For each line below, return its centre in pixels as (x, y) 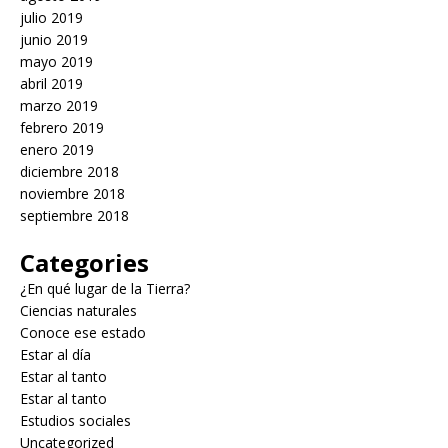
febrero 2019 (62, 127)
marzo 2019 (59, 105)
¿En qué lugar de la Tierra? (105, 288)
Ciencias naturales (78, 310)
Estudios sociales (75, 420)
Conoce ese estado (83, 332)
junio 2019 (54, 39)
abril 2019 (51, 83)
